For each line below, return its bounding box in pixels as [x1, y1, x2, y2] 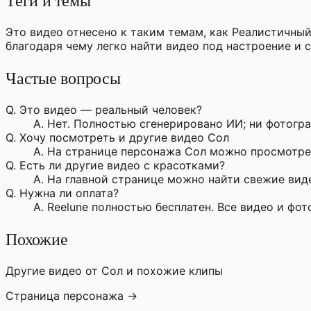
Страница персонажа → [6, 288, 137, 303]
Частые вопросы [6, 67, 121, 90]
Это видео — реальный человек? [19, 103, 202, 117]
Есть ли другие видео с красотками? [19, 158, 225, 173]
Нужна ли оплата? [19, 186, 119, 201]
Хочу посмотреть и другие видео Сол [19, 131, 229, 145]
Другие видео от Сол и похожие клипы [6, 263, 223, 278]
